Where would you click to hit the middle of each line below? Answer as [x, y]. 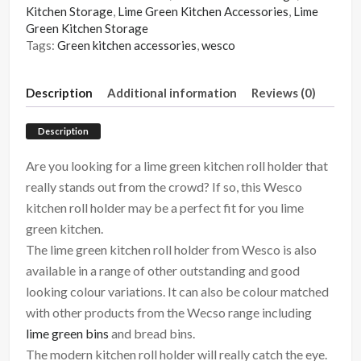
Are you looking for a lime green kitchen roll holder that [177, 166]
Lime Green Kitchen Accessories [203, 12]
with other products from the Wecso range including [169, 313]
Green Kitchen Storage [87, 29]
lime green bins [68, 334]
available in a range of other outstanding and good [163, 271]
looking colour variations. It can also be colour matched [178, 292]
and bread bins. [152, 334]
